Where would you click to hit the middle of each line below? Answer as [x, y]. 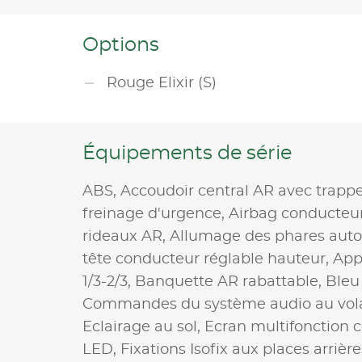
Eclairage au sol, [143, 327]
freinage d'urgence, [156, 214]
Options [121, 45]
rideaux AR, [126, 236]
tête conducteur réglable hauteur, [208, 259]
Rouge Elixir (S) [162, 83]
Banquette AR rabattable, [230, 282]
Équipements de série [187, 153]
